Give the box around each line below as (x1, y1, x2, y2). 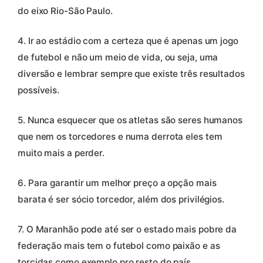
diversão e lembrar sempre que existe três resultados (18, 68, 245, 80)
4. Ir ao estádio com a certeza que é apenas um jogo (18, 35, 238, 47)
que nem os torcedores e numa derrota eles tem (18, 131, 222, 143)
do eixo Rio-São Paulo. (18, 5, 113, 17)
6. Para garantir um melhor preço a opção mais (18, 177, 217, 189)
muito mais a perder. (18, 147, 104, 159)
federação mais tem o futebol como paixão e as (18, 240, 220, 251)
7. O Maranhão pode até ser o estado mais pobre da (18, 223, 237, 235)
